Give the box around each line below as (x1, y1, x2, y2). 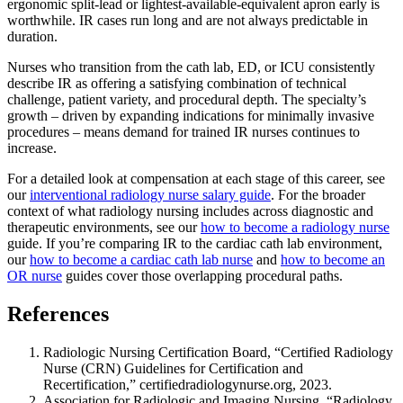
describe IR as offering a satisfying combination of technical (7, 76, 346, 92)
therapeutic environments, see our (7, 219, 201, 236)
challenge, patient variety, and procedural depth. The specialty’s (7, 92, 366, 108)
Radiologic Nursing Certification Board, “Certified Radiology (43, 344, 393, 360)
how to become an (281, 252, 385, 268)
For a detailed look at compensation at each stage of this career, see (7, 171, 385, 187)
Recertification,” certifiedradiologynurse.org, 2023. (43, 376, 332, 392)
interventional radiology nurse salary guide (30, 187, 271, 203)
